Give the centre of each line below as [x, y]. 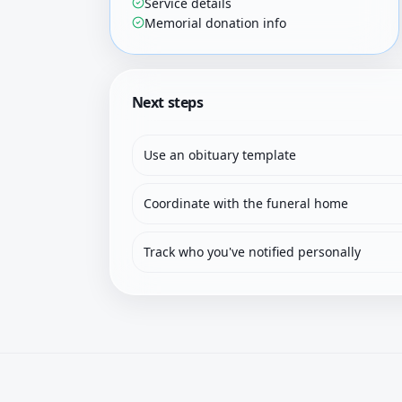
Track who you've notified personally [252, 252]
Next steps [167, 102]
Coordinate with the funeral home [245, 203]
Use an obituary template [219, 155]
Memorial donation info [215, 23]
